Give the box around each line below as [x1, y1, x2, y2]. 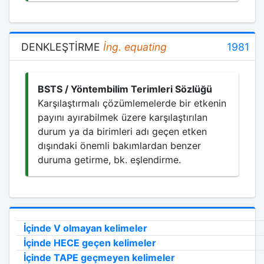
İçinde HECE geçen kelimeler [24, 237, 156, 249]
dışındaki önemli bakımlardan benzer [38, 140, 201, 151]
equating [121, 41, 167, 53]
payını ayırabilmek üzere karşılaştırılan [38, 111, 207, 123]
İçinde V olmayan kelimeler [24, 222, 147, 234]
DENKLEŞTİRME [21, 41, 103, 53]
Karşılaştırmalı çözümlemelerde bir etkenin [38, 97, 226, 109]
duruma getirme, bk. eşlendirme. [38, 154, 181, 166]
